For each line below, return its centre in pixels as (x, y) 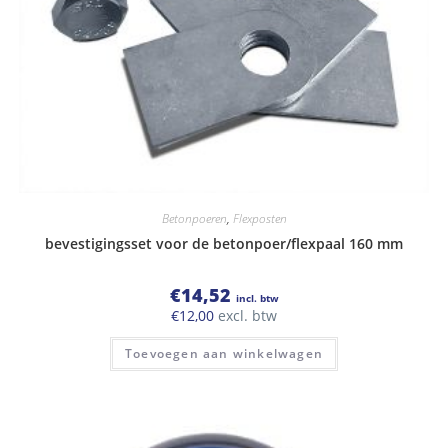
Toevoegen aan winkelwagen (224, 353)
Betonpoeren (194, 218)
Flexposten (259, 218)
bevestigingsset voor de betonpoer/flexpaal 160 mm (224, 243)
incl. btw (257, 297)
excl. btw (245, 315)
